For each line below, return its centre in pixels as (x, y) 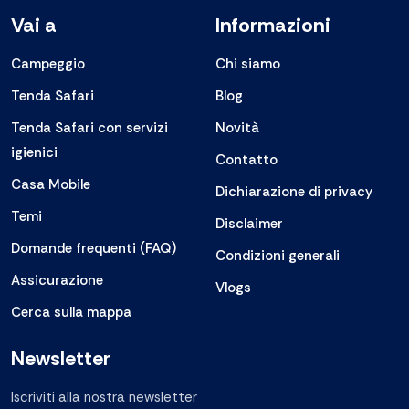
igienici (34, 153)
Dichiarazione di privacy (294, 192)
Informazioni (273, 26)
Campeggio (48, 64)
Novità (237, 128)
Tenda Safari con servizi (89, 128)
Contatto (246, 160)
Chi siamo (248, 64)
